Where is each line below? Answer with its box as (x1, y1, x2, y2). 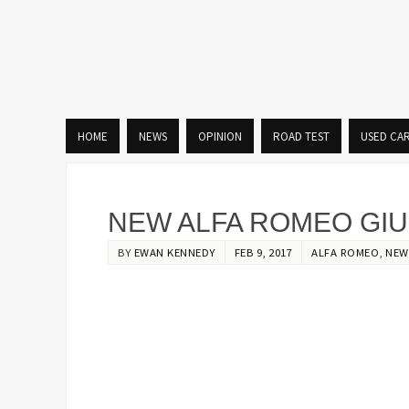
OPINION (198, 128, 242, 144)
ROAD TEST (273, 128, 330, 144)
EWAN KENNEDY (133, 245, 215, 259)
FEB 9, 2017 (234, 245, 292, 259)
